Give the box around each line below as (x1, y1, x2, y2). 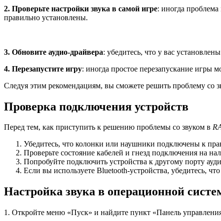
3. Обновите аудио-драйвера (4, 47, 103, 56)
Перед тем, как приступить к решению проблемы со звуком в (4, 123, 213, 132)
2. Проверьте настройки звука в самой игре (4, 4, 157, 13)
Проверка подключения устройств (4, 100, 188, 113)
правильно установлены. (4, 13, 88, 22)
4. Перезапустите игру (4, 64, 82, 73)
